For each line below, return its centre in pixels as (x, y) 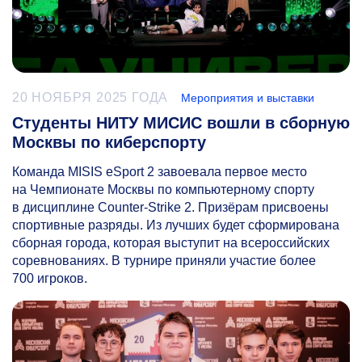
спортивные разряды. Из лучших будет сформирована (176, 225)
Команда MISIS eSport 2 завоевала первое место (160, 171)
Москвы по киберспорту (109, 142)
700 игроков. (50, 278)
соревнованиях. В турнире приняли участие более (164, 260)
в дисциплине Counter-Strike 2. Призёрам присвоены (170, 207)
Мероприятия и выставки (248, 97)
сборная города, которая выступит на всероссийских (171, 242)
